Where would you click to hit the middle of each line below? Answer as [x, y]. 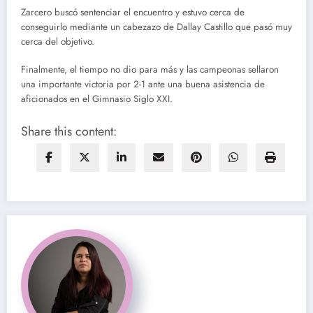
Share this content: [69, 132]
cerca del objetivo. [58, 41]
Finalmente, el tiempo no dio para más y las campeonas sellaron [150, 70]
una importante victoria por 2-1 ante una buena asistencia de [143, 85]
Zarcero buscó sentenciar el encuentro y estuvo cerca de [133, 12]
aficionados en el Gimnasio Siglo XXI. [97, 99]
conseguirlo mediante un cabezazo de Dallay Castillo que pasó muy [156, 27]
